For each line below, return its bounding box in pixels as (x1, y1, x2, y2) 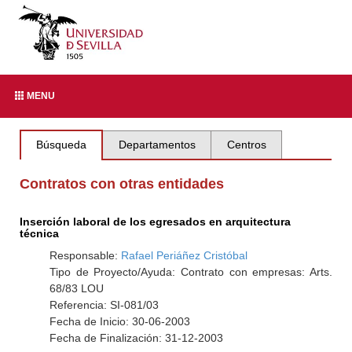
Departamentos (118, 138, 196, 151)
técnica (20, 227, 60, 240)
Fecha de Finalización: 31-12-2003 (49, 332, 223, 344)
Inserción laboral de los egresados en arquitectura (20, 215, 291, 228)
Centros (226, 138, 266, 151)
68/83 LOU (49, 282, 104, 295)
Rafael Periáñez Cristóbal (120, 249, 247, 262)
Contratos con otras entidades (20, 176, 225, 192)
